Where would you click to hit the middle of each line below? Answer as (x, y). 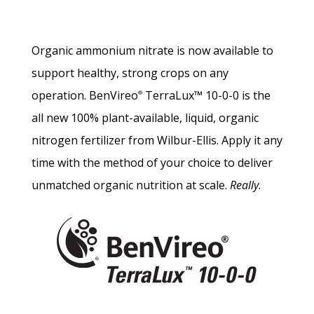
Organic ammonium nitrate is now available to (152, 50)
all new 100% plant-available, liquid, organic (145, 117)
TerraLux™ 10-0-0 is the (206, 95)
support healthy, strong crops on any (130, 73)
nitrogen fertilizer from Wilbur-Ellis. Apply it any (157, 140)
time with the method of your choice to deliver (152, 162)
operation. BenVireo (84, 95)
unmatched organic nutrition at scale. (130, 185)
